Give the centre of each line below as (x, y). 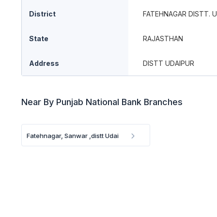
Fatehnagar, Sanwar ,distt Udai (73, 136)
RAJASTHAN (163, 39)
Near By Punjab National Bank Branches (102, 102)
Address (44, 63)
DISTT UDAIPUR (169, 63)
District (42, 14)
